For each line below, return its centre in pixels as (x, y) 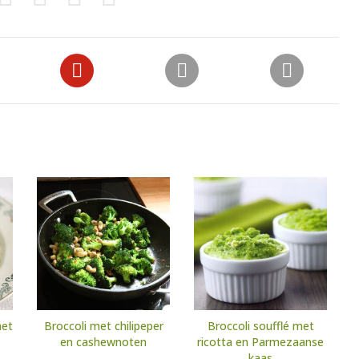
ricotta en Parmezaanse (260, 342)
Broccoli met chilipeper (103, 326)
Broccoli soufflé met (260, 326)
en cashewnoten (103, 342)
